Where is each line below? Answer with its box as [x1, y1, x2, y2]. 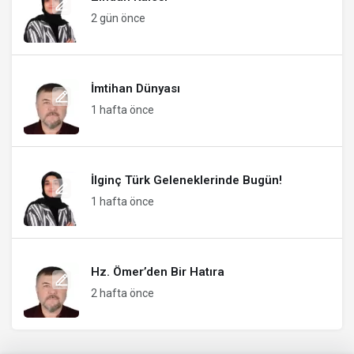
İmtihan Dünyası [91, 81, 180, 96]
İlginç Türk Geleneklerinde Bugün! [91, 172, 282, 187]
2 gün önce [91, 11, 145, 24]
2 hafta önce [91, 286, 154, 299]
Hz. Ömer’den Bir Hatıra [91, 264, 224, 279]
